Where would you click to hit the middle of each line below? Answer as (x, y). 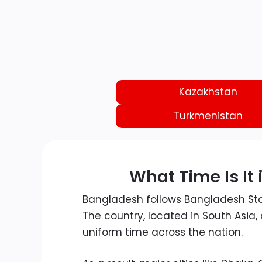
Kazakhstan (208, 92)
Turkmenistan (208, 116)
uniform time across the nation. (163, 232)
